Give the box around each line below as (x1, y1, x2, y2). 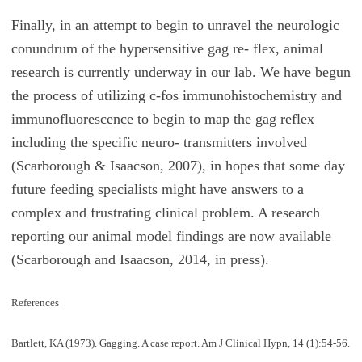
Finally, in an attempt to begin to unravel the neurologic (11, 16, 339, 33)
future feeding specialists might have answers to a (11, 180, 304, 197)
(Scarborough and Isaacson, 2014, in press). (11, 250, 269, 267)
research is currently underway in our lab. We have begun (11, 63, 351, 80)
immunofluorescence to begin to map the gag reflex (11, 110, 314, 127)
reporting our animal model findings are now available (11, 227, 331, 244)
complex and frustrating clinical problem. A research (11, 204, 320, 221)
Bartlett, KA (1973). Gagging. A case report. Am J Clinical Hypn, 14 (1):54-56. (11, 336, 350, 349)
